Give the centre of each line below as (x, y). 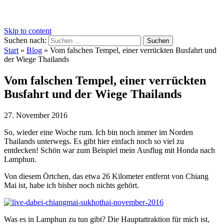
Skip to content (28, 31)
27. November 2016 (36, 115)
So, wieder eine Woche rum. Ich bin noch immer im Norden (98, 132)
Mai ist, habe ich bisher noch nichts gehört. (71, 185)
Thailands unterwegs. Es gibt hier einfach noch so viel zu (94, 141)
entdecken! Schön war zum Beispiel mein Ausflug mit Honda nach (109, 150)
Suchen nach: (25, 40)
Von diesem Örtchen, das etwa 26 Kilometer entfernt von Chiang (106, 176)
